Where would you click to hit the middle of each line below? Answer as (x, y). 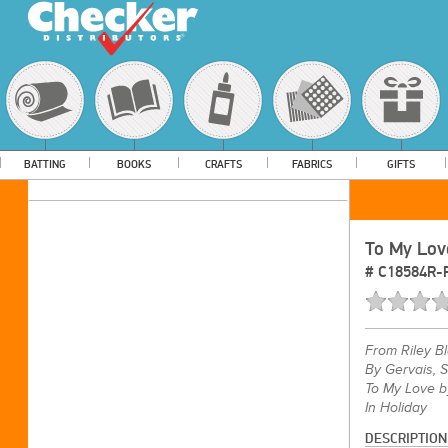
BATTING (45, 164)
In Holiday (395, 407)
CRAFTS (223, 164)
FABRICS (312, 164)
